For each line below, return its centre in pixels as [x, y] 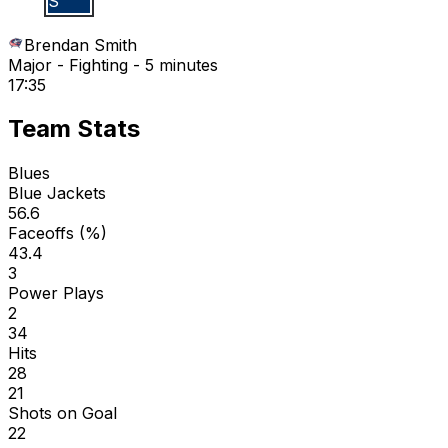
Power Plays [56, 293]
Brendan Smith [80, 44]
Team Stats [74, 129]
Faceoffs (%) [57, 233]
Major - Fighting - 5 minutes [113, 64]
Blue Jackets [57, 193]
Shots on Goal [62, 413]
